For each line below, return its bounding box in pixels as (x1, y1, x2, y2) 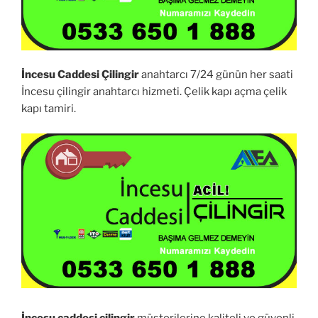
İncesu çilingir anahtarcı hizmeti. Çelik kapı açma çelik (21, 85, 287, 99)
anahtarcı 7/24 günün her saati (139, 68, 293, 82)
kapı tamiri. (21, 102, 76, 116)
